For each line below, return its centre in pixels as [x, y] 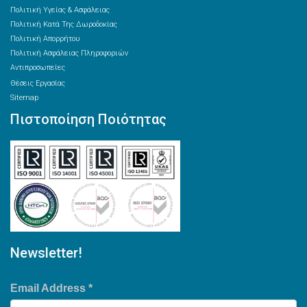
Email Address [49, 288]
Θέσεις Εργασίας [38, 83]
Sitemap [24, 98]
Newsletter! [46, 253]
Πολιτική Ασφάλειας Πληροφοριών [69, 53]
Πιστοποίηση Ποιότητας [88, 119]
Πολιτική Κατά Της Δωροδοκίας [64, 24]
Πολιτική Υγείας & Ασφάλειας [60, 10]
